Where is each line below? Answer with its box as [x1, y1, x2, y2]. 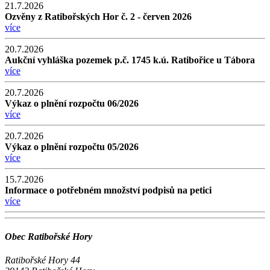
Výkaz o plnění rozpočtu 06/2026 [5, 98, 139, 108]
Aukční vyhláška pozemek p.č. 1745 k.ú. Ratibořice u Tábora [5, 54, 255, 65]
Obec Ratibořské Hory [5, 231, 92, 242]
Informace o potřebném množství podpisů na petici [5, 184, 212, 195]
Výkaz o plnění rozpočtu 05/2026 [5, 141, 139, 152]
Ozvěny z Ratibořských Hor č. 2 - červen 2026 [5, 11, 192, 22]
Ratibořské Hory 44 [5, 255, 80, 266]
